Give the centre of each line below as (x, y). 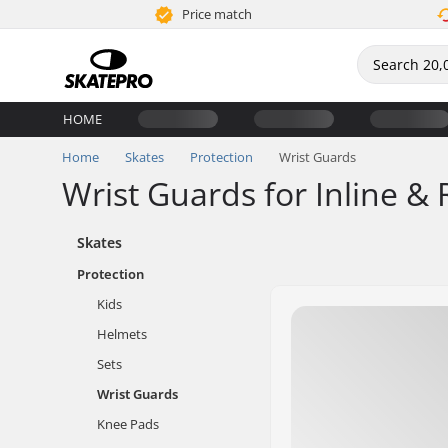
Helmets (122, 334)
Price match (216, 14)
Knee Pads (128, 424)
